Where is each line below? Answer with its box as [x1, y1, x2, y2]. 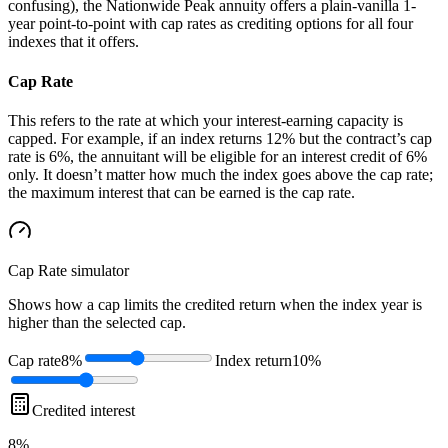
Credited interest [32, 401, 135, 419]
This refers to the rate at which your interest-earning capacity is [8, 111, 403, 129]
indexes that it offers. [8, 33, 139, 51]
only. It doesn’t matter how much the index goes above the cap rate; [8, 165, 433, 183]
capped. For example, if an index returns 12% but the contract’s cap [8, 129, 432, 147]
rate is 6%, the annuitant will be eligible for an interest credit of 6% [8, 147, 427, 165]
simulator [67, 261, 129, 279]
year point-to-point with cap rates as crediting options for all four [8, 15, 413, 33]
